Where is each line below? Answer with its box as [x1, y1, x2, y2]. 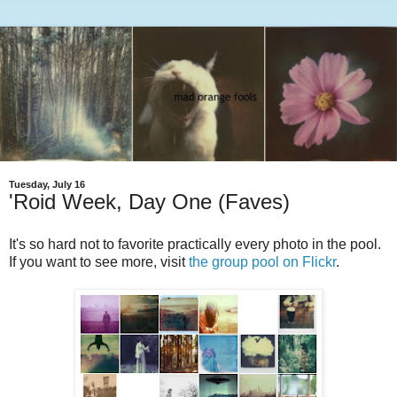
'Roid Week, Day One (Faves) [9, 190, 290, 214]
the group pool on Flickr [189, 254, 336, 270]
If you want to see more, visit [9, 254, 189, 270]
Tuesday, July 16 [9, 179, 85, 191]
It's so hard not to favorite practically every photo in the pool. [9, 237, 381, 253]
